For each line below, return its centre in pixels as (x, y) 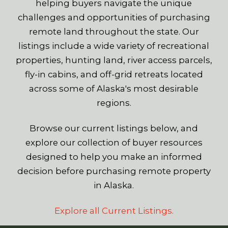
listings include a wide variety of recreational (114, 46)
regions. (114, 103)
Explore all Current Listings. (114, 211)
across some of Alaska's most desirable (114, 89)
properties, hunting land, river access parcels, (114, 60)
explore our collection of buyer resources (114, 143)
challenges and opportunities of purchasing (114, 18)
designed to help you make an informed (114, 157)
